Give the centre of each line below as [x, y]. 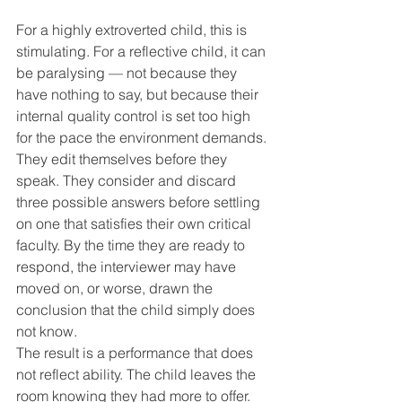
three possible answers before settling [140, 202]
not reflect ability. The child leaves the [138, 375]
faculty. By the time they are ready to [132, 245]
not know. [47, 332]
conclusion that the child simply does [137, 310]
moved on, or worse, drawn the [116, 288]
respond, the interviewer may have [128, 267]
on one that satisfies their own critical [135, 224]
